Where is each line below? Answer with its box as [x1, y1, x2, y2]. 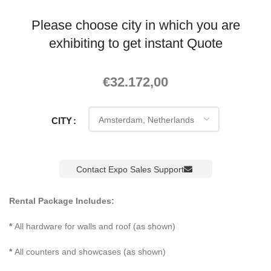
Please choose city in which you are [31, 15, 240, 34]
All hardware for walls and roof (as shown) [12, 220, 175, 232]
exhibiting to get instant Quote [48, 33, 223, 52]
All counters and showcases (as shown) [12, 245, 166, 258]
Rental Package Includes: [9, 194, 114, 207]
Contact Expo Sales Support [76, 163, 184, 175]
